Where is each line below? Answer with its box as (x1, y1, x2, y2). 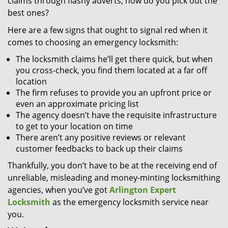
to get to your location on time (16, 121, 133, 132)
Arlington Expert (109, 184, 176, 195)
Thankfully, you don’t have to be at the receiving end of (8, 160, 217, 171)
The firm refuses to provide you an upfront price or (16, 87, 212, 98)
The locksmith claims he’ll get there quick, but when (16, 53, 213, 65)
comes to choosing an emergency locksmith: (8, 37, 178, 48)
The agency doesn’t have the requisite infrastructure (16, 109, 217, 121)
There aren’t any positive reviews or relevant (16, 132, 186, 143)
